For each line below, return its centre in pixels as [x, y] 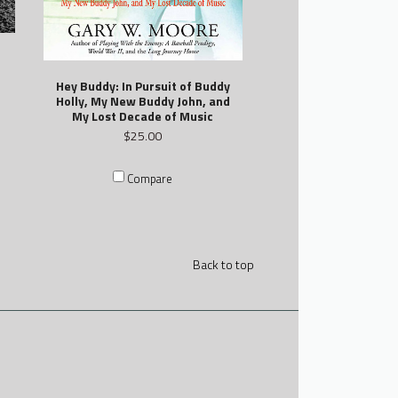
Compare [150, 179]
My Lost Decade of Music [143, 116]
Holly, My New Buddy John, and [143, 101]
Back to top [223, 265]
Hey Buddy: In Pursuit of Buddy [143, 86]
